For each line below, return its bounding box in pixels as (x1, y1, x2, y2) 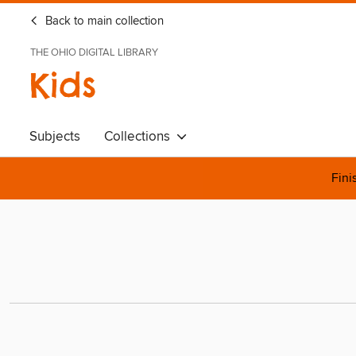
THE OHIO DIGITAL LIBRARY (30, 46, 158, 59)
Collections (104, 128, 176, 145)
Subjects (29, 128, 80, 145)
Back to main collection (42, 14, 164, 29)
